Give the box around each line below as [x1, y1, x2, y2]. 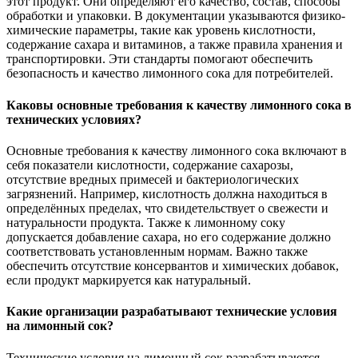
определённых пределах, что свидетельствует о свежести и [6, 201, 328, 216]
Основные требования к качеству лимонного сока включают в [6, 144, 347, 158]
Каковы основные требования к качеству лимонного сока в [6, 97, 352, 112]
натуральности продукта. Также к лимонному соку [6, 216, 285, 230]
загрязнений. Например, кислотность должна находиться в [6, 187, 328, 201]
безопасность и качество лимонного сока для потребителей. [6, 66, 333, 81]
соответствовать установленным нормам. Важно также [6, 245, 308, 259]
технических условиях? [6, 112, 141, 126]
